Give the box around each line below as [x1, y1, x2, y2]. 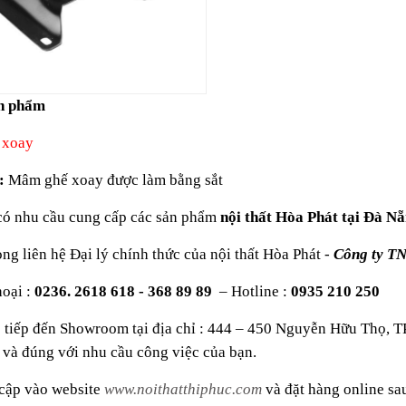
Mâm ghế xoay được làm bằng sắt [8, 171, 223, 188]
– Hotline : [216, 283, 291, 300]
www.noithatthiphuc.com [104, 381, 262, 398]
